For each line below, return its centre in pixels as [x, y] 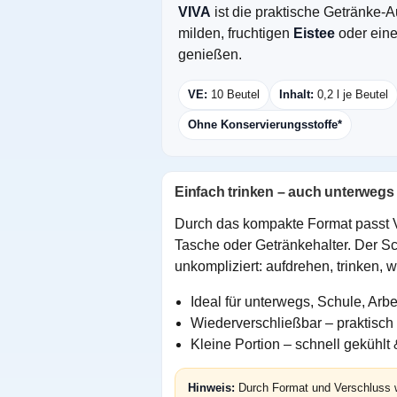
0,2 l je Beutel [351, 95]
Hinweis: [211, 388]
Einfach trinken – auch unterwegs [284, 192]
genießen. [210, 55]
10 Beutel [234, 95]
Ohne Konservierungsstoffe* [265, 125]
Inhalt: [296, 95]
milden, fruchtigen [236, 34]
